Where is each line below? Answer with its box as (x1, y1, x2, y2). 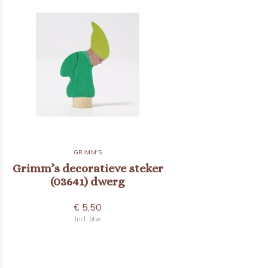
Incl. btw (75, 215, 101, 223)
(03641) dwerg (50, 175, 126, 188)
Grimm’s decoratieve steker (12, 162, 163, 175)
